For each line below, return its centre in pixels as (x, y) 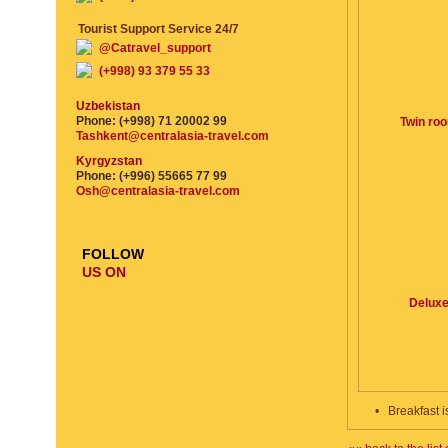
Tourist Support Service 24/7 (158, 29)
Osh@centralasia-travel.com (158, 191)
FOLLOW (112, 254)
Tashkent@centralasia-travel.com (172, 136)
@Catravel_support (155, 48)
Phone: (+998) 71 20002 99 (151, 121)
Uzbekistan (108, 106)
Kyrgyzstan (109, 161)
